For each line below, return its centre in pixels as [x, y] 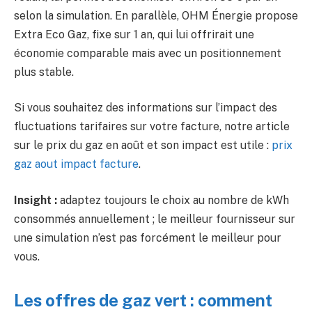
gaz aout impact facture [76, 164]
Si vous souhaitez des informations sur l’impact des [146, 108]
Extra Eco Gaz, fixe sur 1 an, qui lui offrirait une [134, 34]
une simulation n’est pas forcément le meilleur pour [148, 237]
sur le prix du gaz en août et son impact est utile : [143, 146]
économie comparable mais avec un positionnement [148, 53]
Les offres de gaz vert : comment [143, 300]
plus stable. [44, 72]
